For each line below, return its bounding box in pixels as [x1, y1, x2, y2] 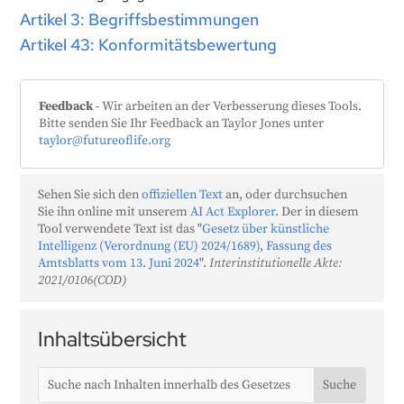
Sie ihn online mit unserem [38, 204, 191, 221]
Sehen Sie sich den [38, 187, 142, 204]
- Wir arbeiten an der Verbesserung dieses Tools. [93, 98, 363, 115]
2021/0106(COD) [38, 272, 127, 289]
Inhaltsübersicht [38, 326, 188, 353]
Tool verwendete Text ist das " [38, 221, 203, 238]
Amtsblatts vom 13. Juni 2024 [38, 255, 200, 272]
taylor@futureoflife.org [39, 133, 171, 150]
